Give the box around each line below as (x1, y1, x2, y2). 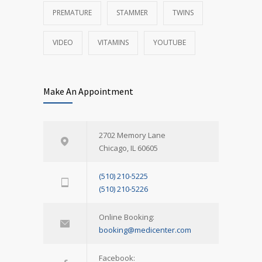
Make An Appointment (43, 85, 133, 97)
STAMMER (116, 7, 148, 18)
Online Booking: (99, 211, 154, 222)
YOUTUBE (153, 37, 186, 47)
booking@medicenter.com (99, 224, 191, 235)
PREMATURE (53, 7, 92, 18)
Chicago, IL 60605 (99, 142, 158, 153)
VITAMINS (98, 37, 129, 47)
